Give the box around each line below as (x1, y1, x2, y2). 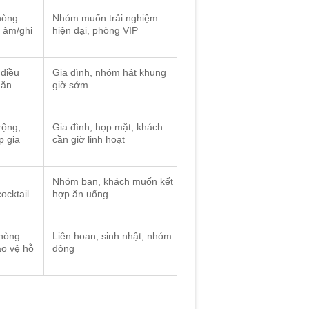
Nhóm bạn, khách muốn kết (52, 176, 174, 188)
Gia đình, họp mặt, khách (52, 121, 163, 133)
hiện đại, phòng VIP (52, 25, 139, 37)
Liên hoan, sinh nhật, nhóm (52, 230, 172, 242)
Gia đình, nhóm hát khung (52, 67, 167, 79)
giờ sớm (52, 79, 89, 91)
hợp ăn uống (52, 188, 109, 200)
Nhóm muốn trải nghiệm (52, 12, 159, 24)
